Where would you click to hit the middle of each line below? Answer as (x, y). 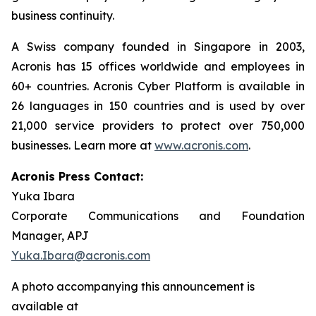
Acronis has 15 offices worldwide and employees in (158, 67)
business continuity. (63, 16)
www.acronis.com (201, 146)
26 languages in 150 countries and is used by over (158, 106)
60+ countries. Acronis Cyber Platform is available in (158, 86)
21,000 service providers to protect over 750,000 (158, 126)
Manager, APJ (50, 236)
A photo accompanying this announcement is (133, 287)
